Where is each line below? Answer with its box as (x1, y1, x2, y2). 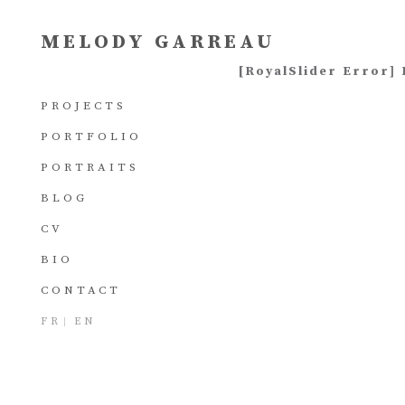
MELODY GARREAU (41, 30, 276, 54)
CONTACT (41, 283, 121, 297)
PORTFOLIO (41, 129, 142, 144)
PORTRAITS (41, 160, 139, 174)
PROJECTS (41, 99, 127, 113)
